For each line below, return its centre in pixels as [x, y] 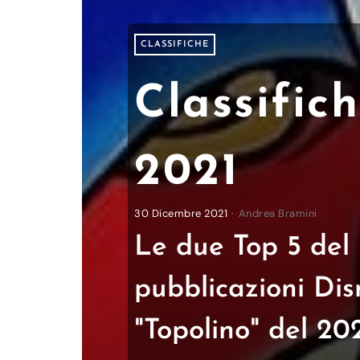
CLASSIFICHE [175, 44]
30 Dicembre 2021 [181, 213]
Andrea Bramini [278, 213]
